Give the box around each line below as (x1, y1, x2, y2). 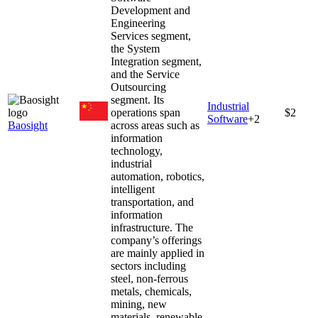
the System (111, 42, 160, 55)
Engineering (111, 16, 165, 29)
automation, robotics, (111, 170, 204, 182)
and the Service (111, 67, 180, 80)
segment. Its (111, 93, 164, 106)
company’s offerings (111, 234, 202, 246)
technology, (111, 144, 163, 157)
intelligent (111, 182, 155, 195)
